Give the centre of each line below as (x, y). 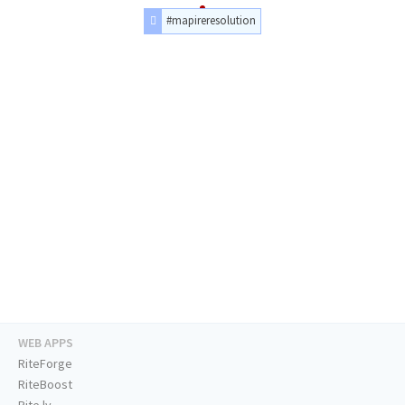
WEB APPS (46, 343)
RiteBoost (45, 385)
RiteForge (45, 364)
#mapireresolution (212, 20)
